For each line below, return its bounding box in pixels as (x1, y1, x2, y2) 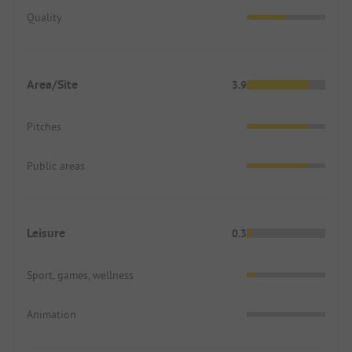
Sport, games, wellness (27, 267, 134, 282)
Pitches (27, 119, 61, 134)
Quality (27, 9, 62, 24)
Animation (27, 306, 76, 321)
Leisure (27, 224, 65, 241)
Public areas (27, 158, 85, 173)
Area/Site (27, 75, 78, 93)
